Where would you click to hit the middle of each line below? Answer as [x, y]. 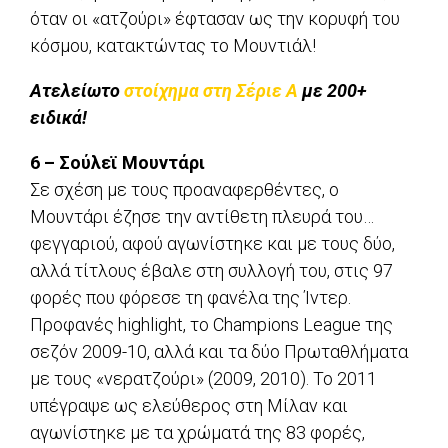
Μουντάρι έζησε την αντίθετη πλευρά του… [202, 217]
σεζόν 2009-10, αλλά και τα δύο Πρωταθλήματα [219, 352]
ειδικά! [58, 118]
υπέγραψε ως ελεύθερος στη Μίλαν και [189, 406]
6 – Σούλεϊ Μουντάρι [117, 163]
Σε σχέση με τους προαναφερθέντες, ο [184, 190]
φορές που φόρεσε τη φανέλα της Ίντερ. [190, 298]
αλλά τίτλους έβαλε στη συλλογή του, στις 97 [211, 271]
